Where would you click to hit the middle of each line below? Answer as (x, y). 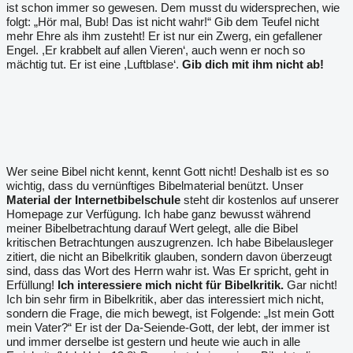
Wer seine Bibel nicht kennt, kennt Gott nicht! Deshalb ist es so (167, 171)
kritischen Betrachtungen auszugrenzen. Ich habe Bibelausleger (170, 242)
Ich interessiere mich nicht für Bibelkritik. (172, 285)
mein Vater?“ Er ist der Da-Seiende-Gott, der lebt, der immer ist (168, 327)
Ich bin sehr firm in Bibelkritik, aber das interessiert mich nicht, (165, 299)
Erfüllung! (32, 285)
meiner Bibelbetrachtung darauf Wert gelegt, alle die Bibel (152, 228)
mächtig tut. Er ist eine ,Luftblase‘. (94, 64)
